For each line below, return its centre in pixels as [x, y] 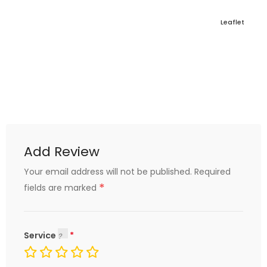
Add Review [62, 152]
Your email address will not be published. [108, 172]
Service [41, 235]
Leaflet [232, 22]
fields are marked [61, 188]
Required [212, 172]
